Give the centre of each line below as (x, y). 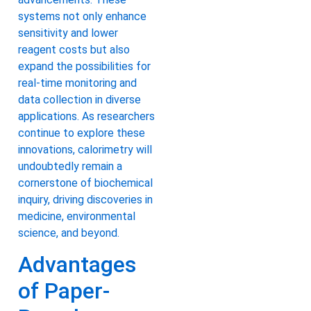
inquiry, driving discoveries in (85, 200)
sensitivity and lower (68, 33)
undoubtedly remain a (70, 167)
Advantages (77, 265)
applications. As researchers (86, 117)
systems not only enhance (82, 17)
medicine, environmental (77, 217)
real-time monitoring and (77, 83)
